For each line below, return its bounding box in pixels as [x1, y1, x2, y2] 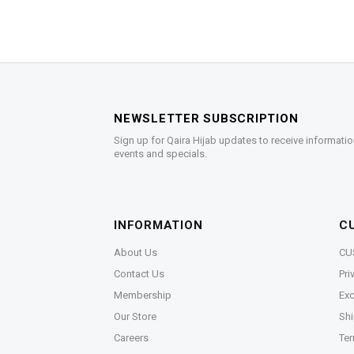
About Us [114, 247, 157, 259]
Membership [114, 289, 171, 302]
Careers [114, 332, 149, 345]
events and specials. [114, 148, 207, 160]
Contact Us [114, 268, 164, 281]
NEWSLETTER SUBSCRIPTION [114, 111, 299, 126]
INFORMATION [114, 218, 203, 233]
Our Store [114, 311, 156, 323]
